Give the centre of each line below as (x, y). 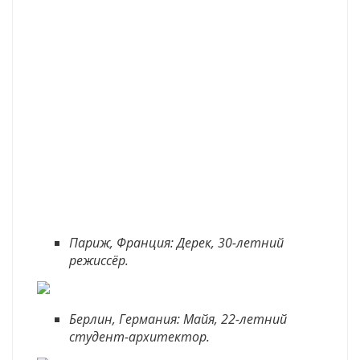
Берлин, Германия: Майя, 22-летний (178, 319)
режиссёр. (100, 260)
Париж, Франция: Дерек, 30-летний (176, 243)
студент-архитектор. (143, 337)
